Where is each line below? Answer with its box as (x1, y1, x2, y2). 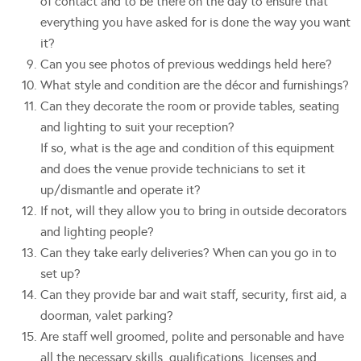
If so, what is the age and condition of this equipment (40, 140, 334, 156)
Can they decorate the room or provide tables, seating (40, 98, 339, 114)
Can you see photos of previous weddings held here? (40, 56, 332, 73)
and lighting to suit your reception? (40, 119, 234, 135)
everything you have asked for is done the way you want (40, 15, 351, 31)
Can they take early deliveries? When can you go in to (40, 245, 337, 261)
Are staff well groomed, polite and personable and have (40, 329, 344, 345)
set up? (40, 266, 81, 282)
